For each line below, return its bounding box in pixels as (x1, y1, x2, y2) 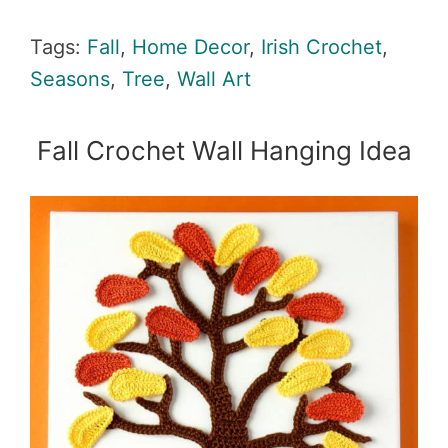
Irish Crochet (261, 35, 382, 59)
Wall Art (177, 67, 251, 91)
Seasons (30, 67, 110, 91)
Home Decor (132, 35, 249, 59)
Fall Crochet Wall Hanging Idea (36, 135, 412, 166)
